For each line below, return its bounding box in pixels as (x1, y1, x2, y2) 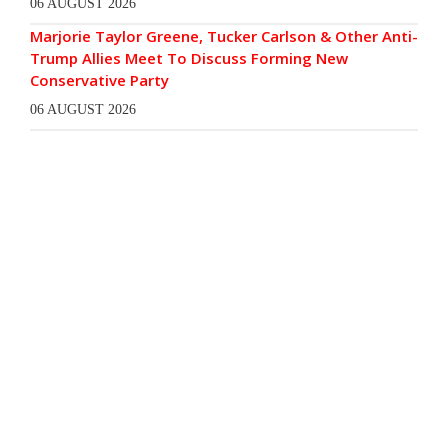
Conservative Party (30, 69, 169, 90)
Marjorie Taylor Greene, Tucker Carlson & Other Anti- (30, 25, 418, 46)
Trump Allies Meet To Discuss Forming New (30, 47, 348, 68)
